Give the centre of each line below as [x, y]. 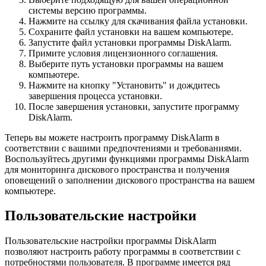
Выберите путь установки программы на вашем [126, 64]
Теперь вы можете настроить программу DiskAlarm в [112, 137]
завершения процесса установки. [95, 96]
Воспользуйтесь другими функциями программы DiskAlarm [127, 159]
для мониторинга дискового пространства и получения [117, 169]
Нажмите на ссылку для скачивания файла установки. [138, 21]
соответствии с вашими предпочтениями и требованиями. [123, 148]
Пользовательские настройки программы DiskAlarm [110, 241]
